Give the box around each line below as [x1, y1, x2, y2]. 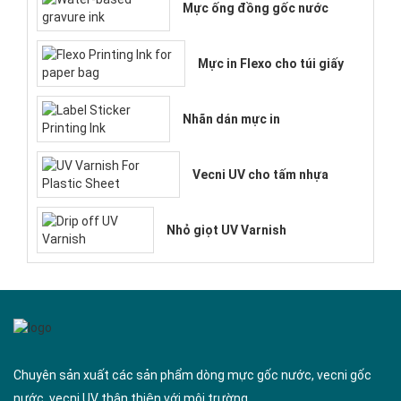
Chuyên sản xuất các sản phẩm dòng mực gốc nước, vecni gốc [13, 367, 371, 382]
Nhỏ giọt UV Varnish [166, 222, 286, 237]
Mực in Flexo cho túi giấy [197, 55, 344, 71]
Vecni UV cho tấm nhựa [192, 166, 329, 182]
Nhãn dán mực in [183, 111, 281, 126]
